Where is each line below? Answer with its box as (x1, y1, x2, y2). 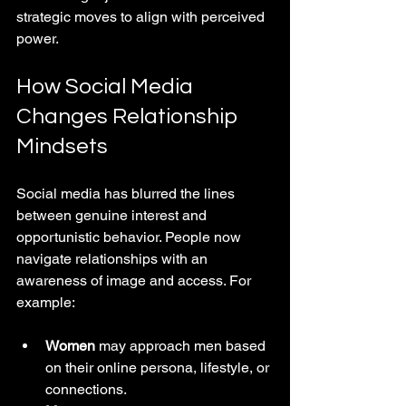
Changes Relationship (16, 104, 242, 128)
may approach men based (95, 336, 269, 354)
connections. (45, 380, 127, 398)
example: (16, 293, 75, 311)
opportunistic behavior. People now (16, 227, 245, 246)
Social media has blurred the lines (16, 184, 238, 202)
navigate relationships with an (16, 249, 211, 267)
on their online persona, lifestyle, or (45, 358, 273, 376)
